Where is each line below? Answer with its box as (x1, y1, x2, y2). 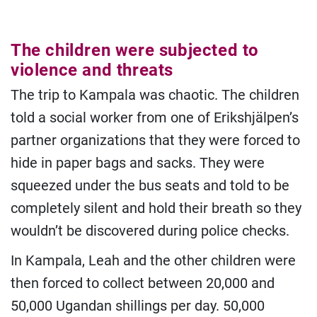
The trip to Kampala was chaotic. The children (11, 86, 299, 103)
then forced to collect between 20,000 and (11, 275, 275, 292)
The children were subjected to (11, 40, 260, 60)
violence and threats (11, 60, 174, 80)
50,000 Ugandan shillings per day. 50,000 (11, 297, 265, 314)
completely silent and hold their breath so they (11, 200, 301, 217)
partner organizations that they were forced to (11, 132, 300, 149)
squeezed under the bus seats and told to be (11, 177, 289, 194)
